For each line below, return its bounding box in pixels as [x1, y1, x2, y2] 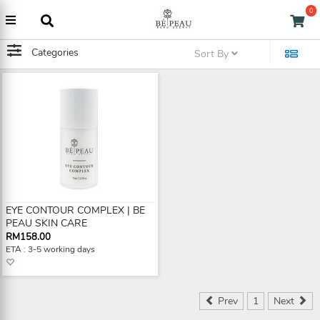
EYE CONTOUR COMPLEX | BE [6, 204, 145, 217]
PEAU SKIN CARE [6, 216, 87, 230]
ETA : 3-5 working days [6, 244, 95, 255]
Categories [31, 46, 79, 59]
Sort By [194, 47, 231, 61]
